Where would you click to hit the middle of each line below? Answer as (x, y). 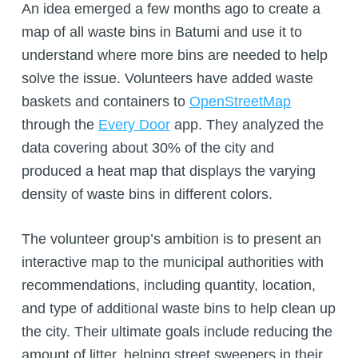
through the (60, 125)
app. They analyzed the (247, 125)
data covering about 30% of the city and (147, 148)
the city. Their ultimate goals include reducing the (177, 332)
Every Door (134, 125)
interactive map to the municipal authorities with (172, 263)
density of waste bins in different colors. (147, 195)
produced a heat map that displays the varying (168, 171)
